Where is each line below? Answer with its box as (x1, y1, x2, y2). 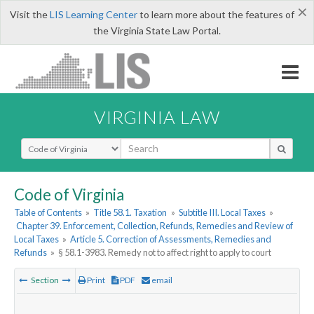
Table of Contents (14, 207, 82, 219)
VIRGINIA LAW (94, 106, 220, 128)
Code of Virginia (14, 184, 124, 204)
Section (29, 275, 60, 286)
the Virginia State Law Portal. (93, 25, 221, 36)
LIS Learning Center (49, 8, 137, 20)
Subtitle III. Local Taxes (178, 207, 266, 219)
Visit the (9, 8, 50, 20)
